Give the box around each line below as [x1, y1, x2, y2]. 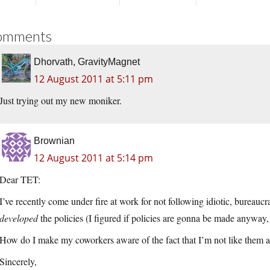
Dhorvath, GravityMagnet [34, 57, 140, 67]
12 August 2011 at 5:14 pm [34, 151, 153, 165]
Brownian [34, 136, 75, 146]
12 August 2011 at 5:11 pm [34, 72, 153, 86]
